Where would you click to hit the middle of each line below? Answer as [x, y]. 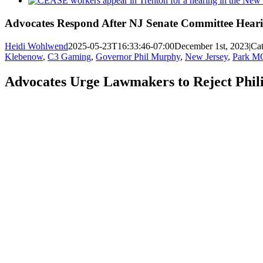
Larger [40, 11]
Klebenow [24, 56]
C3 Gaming [69, 56]
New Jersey [206, 56]
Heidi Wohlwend [36, 46]
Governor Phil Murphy [138, 56]
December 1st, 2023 [212, 46]
